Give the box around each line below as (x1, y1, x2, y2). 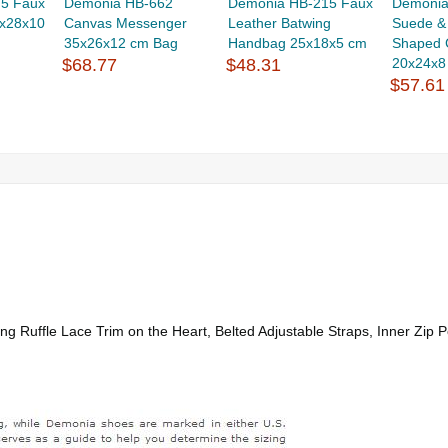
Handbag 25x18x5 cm (228, 35, 368, 52)
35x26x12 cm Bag (63, 35, 178, 52)
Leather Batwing (228, 15, 332, 32)
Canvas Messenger (63, 15, 187, 32)
